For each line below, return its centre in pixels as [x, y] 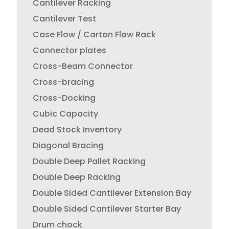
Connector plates [69, 50]
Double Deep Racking [76, 177]
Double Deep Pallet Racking [89, 161]
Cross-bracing [63, 82]
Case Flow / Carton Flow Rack [94, 35]
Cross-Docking [64, 98]
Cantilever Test [64, 19]
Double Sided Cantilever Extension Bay [112, 193]
